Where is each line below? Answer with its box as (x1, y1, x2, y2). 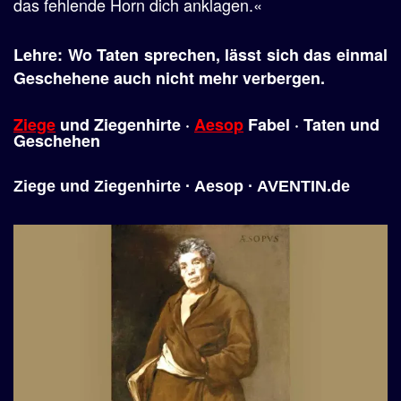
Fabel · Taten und (243, 113, 380, 136)
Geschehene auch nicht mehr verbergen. (13, 66, 325, 90)
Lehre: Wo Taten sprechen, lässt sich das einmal (13, 43, 388, 66)
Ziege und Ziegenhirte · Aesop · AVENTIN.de (13, 177, 350, 195)
